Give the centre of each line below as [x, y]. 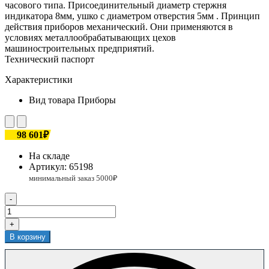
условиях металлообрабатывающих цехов [90, 37]
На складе [49, 156]
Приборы [97, 100]
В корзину [28, 237]
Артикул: [49, 166]
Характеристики [39, 79]
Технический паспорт [50, 59]
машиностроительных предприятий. [80, 48]
